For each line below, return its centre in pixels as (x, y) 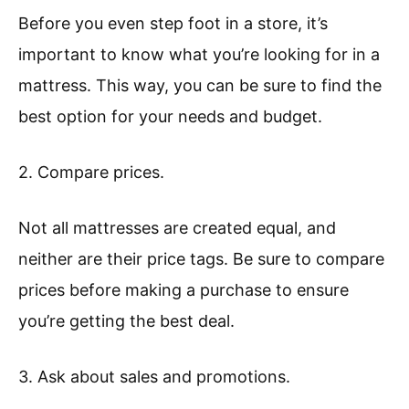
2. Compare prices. (91, 173)
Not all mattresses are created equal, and (177, 228)
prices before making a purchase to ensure (184, 290)
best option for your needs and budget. (170, 117)
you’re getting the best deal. (126, 321)
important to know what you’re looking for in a (199, 55)
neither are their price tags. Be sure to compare (201, 259)
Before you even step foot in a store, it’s (173, 24)
